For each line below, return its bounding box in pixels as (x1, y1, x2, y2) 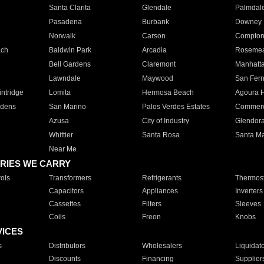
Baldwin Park (48, 46, 91, 54)
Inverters (235, 187, 263, 195)
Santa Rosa (141, 131, 180, 139)
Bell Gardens (48, 60, 91, 68)
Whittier (48, 131, 73, 139)
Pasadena (48, 18, 82, 26)
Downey (235, 18, 262, 26)
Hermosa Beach (141, 88, 194, 97)
